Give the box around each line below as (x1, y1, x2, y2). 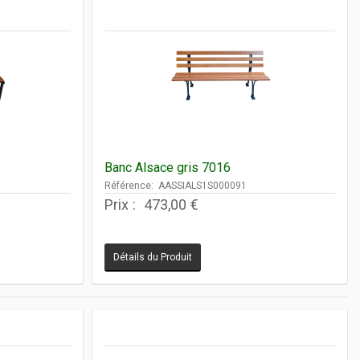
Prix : (104, 195, 140, 213)
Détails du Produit (112, 251, 192, 263)
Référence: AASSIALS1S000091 (104, 179, 247, 191)
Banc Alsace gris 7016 (104, 159, 231, 175)
